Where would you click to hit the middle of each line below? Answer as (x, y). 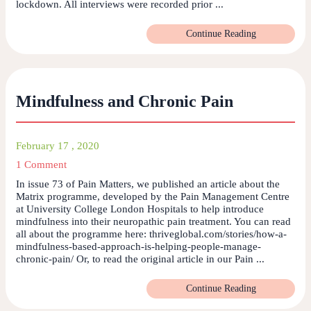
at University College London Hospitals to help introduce (140, 209)
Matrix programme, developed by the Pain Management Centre (153, 197)
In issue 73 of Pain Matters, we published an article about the (148, 184)
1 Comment (41, 165)
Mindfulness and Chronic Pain (125, 102)
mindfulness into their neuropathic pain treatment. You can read (153, 222)
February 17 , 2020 (58, 146)
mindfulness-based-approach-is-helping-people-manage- (138, 247)
